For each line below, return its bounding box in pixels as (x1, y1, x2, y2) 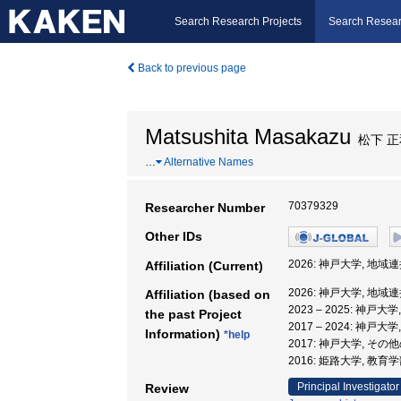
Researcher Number (145, 200, 265, 215)
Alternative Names (162, 156, 253, 168)
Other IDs (145, 229, 202, 243)
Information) (145, 327, 224, 341)
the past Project (145, 307, 242, 321)
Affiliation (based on (145, 287, 270, 302)
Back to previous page (135, 62, 246, 74)
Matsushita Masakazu (145, 124, 351, 149)
